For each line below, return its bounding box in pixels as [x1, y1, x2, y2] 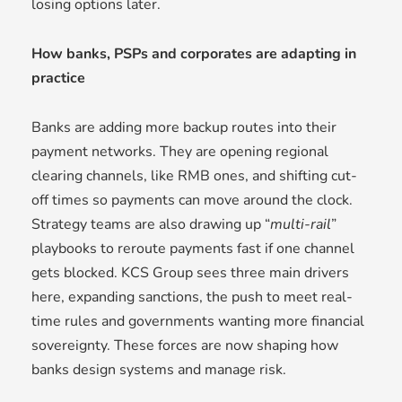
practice [31, 68, 85, 89]
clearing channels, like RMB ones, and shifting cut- [31, 166, 357, 187]
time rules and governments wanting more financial [31, 311, 364, 332]
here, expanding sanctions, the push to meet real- [31, 287, 353, 308]
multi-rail [270, 214, 331, 235]
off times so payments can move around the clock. [31, 190, 353, 211]
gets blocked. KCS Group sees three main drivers [31, 263, 349, 284]
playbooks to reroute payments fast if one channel [31, 239, 354, 259]
